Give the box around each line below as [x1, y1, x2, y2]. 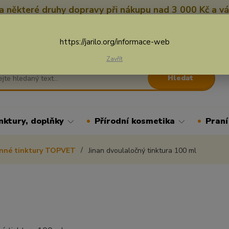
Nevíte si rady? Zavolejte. [127, 31, 210, 40]
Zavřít [106, 55, 123, 63]
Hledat [168, 73, 194, 83]
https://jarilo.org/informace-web [59, 37, 170, 47]
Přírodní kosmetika [94, 116, 175, 127]
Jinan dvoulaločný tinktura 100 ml [86, 146, 196, 155]
